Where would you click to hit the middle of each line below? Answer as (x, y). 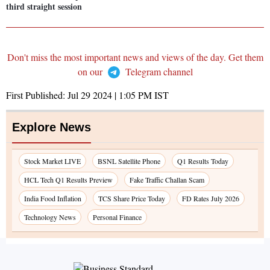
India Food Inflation (53, 199)
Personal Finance (117, 217)
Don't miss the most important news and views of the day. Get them (135, 57)
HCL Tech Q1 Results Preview (68, 180)
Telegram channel (158, 72)
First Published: (37, 95)
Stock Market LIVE (52, 161)
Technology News (50, 217)
